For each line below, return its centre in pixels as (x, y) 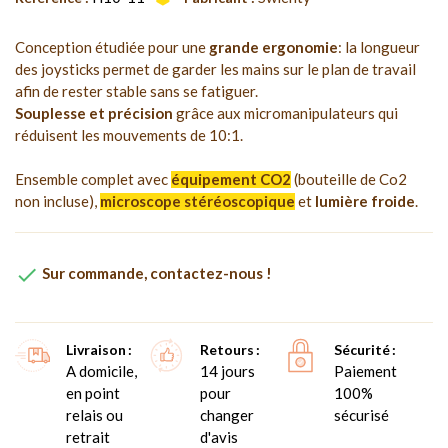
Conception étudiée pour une (112, 46)
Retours (226, 349)
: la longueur (379, 46)
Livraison (96, 349)
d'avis (218, 436)
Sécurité (361, 349)
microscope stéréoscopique (197, 200)
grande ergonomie (273, 46)
